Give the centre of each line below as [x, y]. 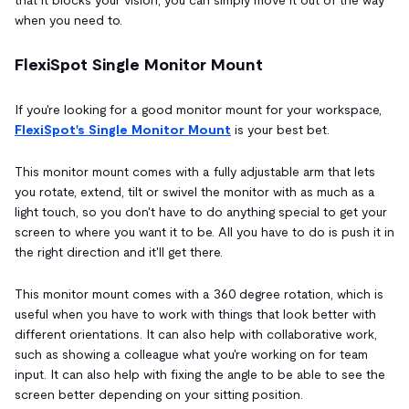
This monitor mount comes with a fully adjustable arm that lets [195, 171]
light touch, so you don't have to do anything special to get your [201, 211]
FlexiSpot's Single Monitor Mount [123, 129]
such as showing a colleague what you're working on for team [191, 354]
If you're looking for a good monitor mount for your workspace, [198, 109]
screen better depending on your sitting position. [159, 394]
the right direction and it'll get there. [119, 252]
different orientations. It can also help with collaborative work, [196, 334]
